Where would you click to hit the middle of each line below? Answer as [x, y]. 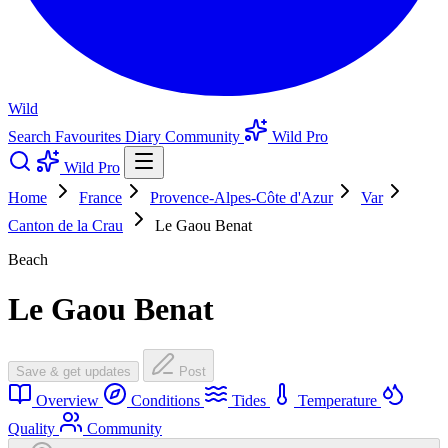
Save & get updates [73, 372]
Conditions [165, 401]
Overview [67, 401]
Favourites [90, 137]
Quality [33, 429]
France [100, 198]
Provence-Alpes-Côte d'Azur [241, 198]
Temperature [337, 401]
